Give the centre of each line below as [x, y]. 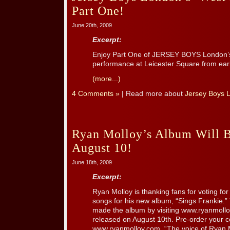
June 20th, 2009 [92, 25]
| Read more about [152, 94]
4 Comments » [96, 94]
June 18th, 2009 [92, 162]
